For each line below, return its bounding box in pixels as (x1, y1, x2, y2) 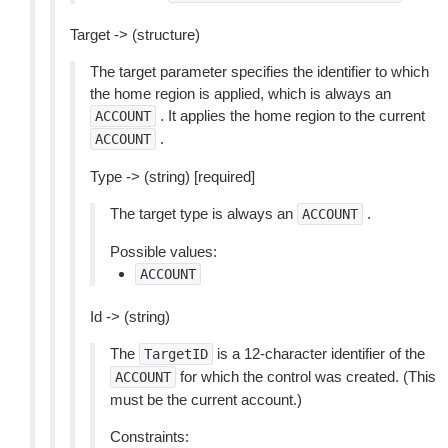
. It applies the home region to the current (156, 107, 425, 124)
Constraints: (110, 428, 189, 445)
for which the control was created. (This (176, 368, 436, 385)
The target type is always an (110, 205, 297, 222)
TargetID (144, 346, 208, 362)
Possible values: (110, 243, 217, 260)
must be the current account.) (110, 391, 302, 408)
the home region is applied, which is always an (90, 85, 391, 102)
